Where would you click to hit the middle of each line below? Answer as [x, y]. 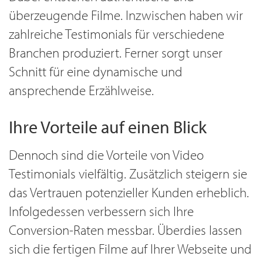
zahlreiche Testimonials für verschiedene [117, 34]
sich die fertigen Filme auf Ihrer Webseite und [130, 249]
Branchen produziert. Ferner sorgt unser [116, 53]
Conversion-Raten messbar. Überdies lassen [125, 230]
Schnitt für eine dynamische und [96, 71]
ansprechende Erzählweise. [81, 90]
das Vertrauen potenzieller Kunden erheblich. [129, 192]
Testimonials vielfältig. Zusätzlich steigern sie [128, 173]
